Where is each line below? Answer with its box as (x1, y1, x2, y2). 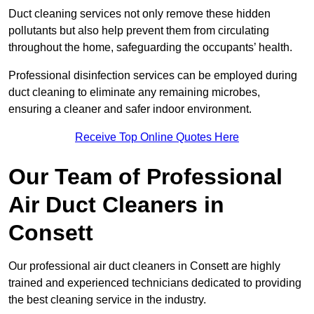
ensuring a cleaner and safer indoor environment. (8, 102, 252, 115)
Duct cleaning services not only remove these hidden (8, 7, 271, 20)
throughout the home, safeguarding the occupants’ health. (8, 41, 292, 53)
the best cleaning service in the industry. (8, 293, 206, 306)
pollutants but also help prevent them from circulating (8, 24, 269, 36)
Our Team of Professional (8, 163, 282, 189)
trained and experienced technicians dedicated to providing (8, 276, 301, 289)
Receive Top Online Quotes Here (75, 130, 239, 143)
